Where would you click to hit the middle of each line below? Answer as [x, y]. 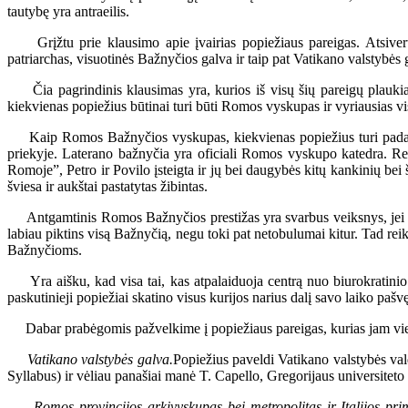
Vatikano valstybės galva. [100, 359]
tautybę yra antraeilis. [68, 11]
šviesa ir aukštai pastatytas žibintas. [107, 186]
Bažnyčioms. [45, 250]
